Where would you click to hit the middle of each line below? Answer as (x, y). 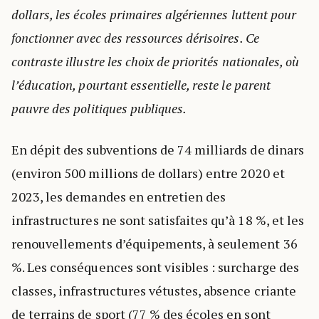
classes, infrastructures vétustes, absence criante (154, 290)
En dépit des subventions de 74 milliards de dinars (158, 149)
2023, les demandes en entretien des (119, 196)
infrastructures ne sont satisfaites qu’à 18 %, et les (158, 220)
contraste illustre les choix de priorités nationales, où (156, 61)
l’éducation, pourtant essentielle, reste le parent (141, 85)
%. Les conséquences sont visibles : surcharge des (155, 267)
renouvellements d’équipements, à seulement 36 (155, 243)
